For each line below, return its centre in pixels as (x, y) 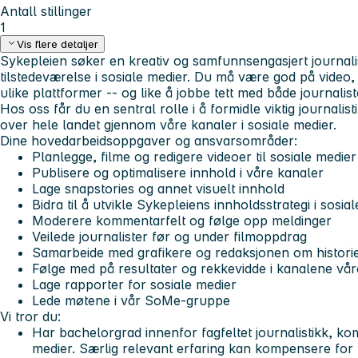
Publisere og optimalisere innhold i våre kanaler (178, 173)
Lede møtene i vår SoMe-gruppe (131, 301)
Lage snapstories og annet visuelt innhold (158, 189)
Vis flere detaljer (58, 44)
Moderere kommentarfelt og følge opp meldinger (182, 221)
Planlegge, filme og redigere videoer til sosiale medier (194, 157)
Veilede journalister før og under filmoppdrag (169, 237)
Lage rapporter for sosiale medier (134, 285)
